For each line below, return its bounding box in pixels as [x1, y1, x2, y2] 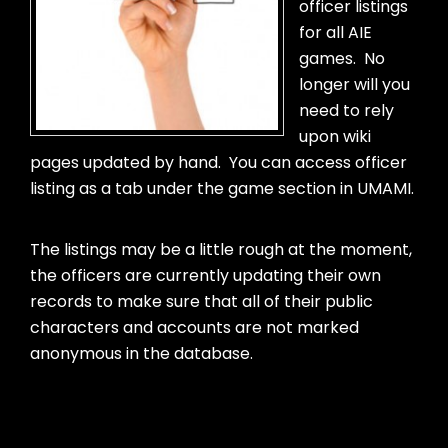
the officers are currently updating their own [30, 264, 381, 288]
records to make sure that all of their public [30, 290, 373, 314]
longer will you [299, 73, 410, 97]
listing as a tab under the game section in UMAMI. [30, 177, 414, 201]
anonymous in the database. [30, 342, 253, 366]
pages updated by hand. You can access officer [30, 151, 407, 175]
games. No [299, 47, 385, 71]
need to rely [299, 99, 394, 123]
